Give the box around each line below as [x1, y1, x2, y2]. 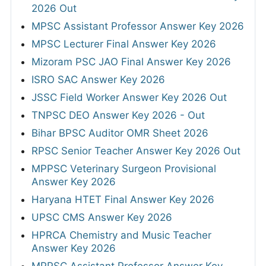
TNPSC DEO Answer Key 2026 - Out [31, 109, 205, 122]
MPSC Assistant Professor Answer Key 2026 [31, 20, 244, 33]
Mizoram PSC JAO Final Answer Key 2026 [31, 56, 231, 68]
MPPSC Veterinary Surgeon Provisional [31, 163, 216, 175]
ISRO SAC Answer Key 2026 [31, 74, 165, 86]
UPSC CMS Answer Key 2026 [31, 211, 172, 224]
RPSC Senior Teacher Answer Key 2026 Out [31, 145, 240, 157]
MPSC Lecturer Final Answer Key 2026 [31, 38, 216, 50]
